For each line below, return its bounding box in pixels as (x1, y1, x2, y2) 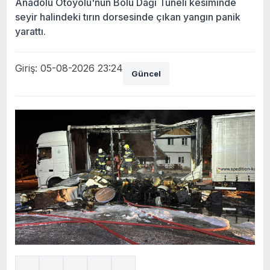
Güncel (131, 69, 161, 79)
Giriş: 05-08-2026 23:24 (15, 62, 123, 75)
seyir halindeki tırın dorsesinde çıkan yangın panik (15, 11, 240, 24)
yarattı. (15, 25, 46, 38)
